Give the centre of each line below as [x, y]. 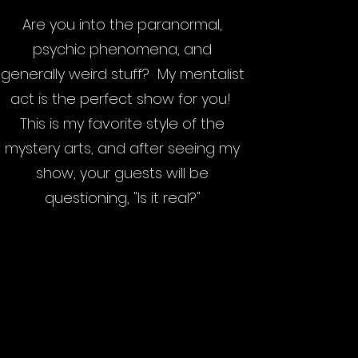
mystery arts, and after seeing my [123, 148]
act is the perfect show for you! [122, 99]
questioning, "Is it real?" [122, 198]
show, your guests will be [123, 173]
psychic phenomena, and [123, 49]
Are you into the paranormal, [123, 24]
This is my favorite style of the [123, 123]
